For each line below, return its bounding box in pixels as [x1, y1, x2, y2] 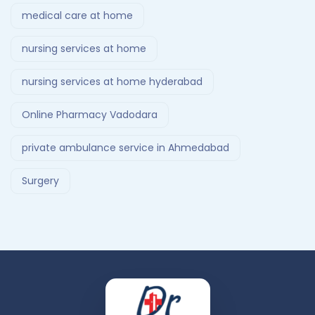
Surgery [22, 174, 59, 188]
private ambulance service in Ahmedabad [22, 141, 229, 155]
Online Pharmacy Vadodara [22, 108, 157, 122]
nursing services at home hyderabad [22, 75, 202, 89]
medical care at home [22, 8, 133, 23]
